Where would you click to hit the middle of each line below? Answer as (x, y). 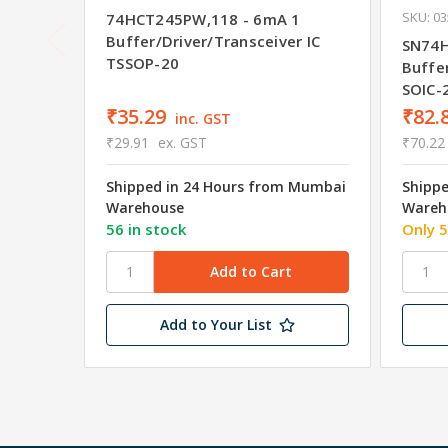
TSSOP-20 (142, 62)
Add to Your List (215, 324)
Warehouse (145, 207)
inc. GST (202, 118)
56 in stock (146, 228)
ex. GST (182, 142)
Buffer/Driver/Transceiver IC (213, 40)
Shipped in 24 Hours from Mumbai (226, 186)
